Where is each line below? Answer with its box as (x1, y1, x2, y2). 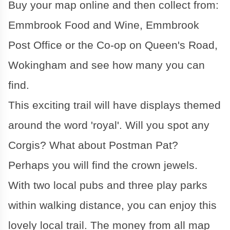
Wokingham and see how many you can (8, 59, 205, 72)
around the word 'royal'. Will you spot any (8, 119, 209, 132)
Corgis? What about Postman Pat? (8, 139, 178, 152)
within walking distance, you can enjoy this (8, 199, 217, 212)
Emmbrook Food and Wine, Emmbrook (8, 19, 199, 32)
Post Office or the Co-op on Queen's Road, (8, 39, 218, 52)
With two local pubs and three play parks (8, 179, 207, 192)
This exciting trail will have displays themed (8, 99, 221, 112)
